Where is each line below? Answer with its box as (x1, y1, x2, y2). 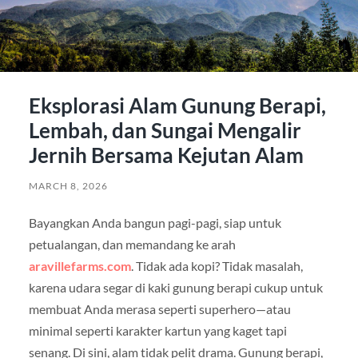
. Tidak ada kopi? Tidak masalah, (130, 258, 303, 274)
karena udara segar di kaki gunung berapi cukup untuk (28, 280, 323, 296)
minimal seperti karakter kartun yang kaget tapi (28, 323, 287, 339)
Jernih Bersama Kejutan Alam (28, 142, 304, 169)
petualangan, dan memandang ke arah (28, 237, 236, 253)
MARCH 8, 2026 (28, 180, 108, 193)
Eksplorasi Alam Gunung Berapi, (28, 93, 326, 119)
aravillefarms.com (28, 258, 131, 274)
